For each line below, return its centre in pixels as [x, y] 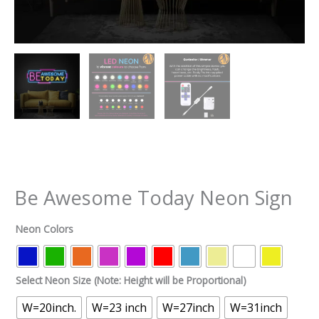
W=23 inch [119, 307]
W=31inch [256, 307]
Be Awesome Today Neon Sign [153, 197]
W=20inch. [49, 307]
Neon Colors [45, 229]
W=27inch [188, 307]
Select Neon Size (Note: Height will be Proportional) [131, 280]
